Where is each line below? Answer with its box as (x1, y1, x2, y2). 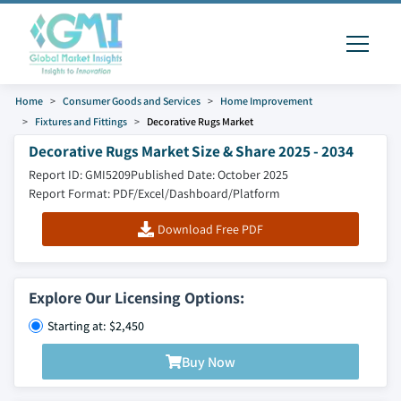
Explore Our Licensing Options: (29, 287, 244, 308)
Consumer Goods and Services (63, 94, 200, 107)
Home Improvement (220, 94, 312, 107)
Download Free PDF (157, 221, 263, 237)
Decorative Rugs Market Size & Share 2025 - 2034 (29, 141, 354, 161)
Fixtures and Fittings (35, 115, 127, 128)
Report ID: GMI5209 (29, 166, 131, 183)
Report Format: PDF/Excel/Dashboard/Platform (29, 185, 280, 201)
